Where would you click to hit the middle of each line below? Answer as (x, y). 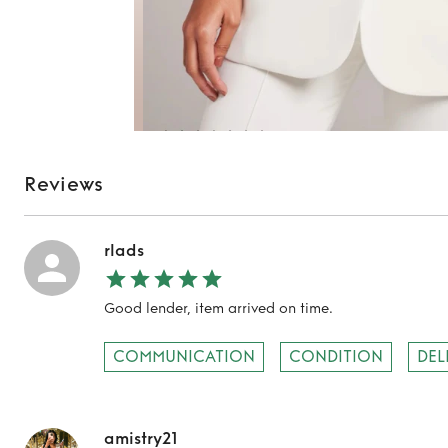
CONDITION (336, 356)
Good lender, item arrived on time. (218, 308)
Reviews (64, 185)
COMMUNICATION (184, 356)
